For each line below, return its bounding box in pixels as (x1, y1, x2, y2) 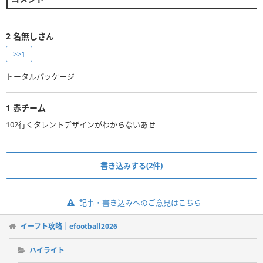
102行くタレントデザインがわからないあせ (6, 119, 156, 130)
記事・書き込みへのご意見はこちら (79, 197, 201, 208)
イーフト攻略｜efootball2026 (21, 221, 117, 231)
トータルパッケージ (6, 70, 75, 82)
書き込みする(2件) (100, 160, 163, 171)
